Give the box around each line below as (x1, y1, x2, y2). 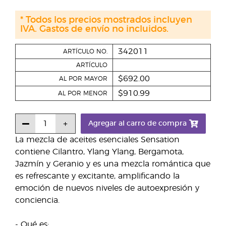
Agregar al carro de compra (88, 120, 187, 127)
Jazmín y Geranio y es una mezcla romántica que (15, 160, 210, 168)
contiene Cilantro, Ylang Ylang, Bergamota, (15, 148, 184, 156)
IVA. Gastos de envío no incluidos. (20, 25, 168, 34)
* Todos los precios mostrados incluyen (20, 16, 192, 25)
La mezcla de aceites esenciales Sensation (15, 136, 180, 144)
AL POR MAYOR (59, 76, 107, 82)
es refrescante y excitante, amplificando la (15, 172, 180, 180)
